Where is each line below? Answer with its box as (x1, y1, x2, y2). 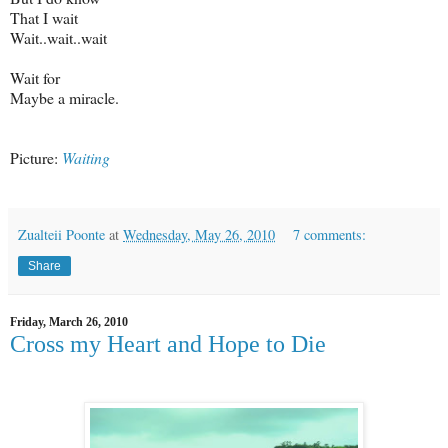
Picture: (10, 146, 62, 168)
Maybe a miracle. (10, 86, 119, 108)
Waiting (62, 146, 110, 168)
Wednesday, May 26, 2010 (123, 224, 275, 244)
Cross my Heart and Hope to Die (10, 329, 326, 357)
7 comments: (293, 224, 367, 244)
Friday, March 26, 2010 (10, 314, 128, 329)
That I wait (10, 6, 78, 28)
